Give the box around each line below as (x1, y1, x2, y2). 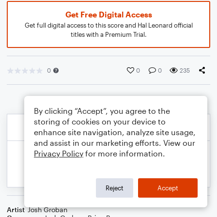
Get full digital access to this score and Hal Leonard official (24, 21, 193, 29)
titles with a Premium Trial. (70, 31, 147, 38)
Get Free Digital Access (65, 10, 152, 19)
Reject (106, 184, 124, 192)
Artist (7, 205, 25, 214)
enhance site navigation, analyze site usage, (34, 127, 196, 137)
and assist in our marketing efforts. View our (34, 138, 195, 147)
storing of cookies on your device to (34, 117, 166, 126)
